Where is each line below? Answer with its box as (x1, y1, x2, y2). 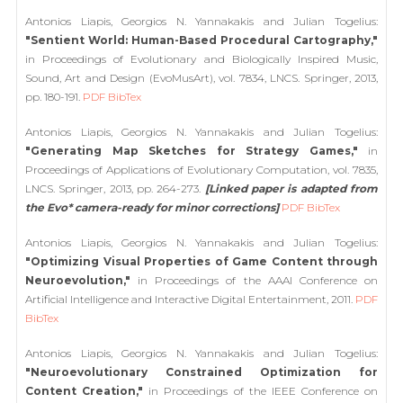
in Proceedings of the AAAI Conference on (130, 273, 378, 287)
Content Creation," (25, 383, 144, 398)
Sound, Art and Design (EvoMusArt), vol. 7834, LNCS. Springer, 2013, (25, 70, 378, 85)
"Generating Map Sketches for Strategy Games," (25, 143, 358, 157)
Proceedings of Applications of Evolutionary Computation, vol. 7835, (25, 162, 378, 176)
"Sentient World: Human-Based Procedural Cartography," (25, 32, 378, 47)
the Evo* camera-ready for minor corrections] (25, 200, 279, 214)
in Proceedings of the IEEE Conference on (143, 383, 378, 398)
